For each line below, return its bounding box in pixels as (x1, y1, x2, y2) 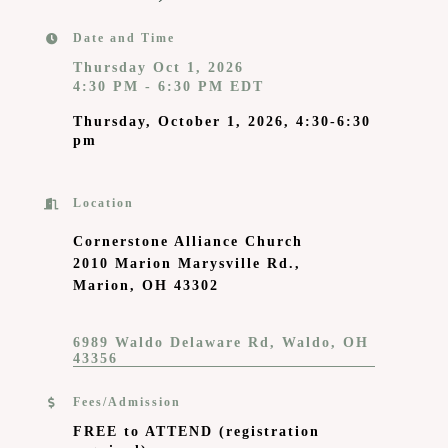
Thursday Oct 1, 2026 (72, 59, 244, 75)
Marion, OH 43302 (72, 277, 219, 293)
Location (72, 196, 134, 210)
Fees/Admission (72, 395, 181, 409)
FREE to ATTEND (72, 423, 219, 439)
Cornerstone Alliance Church (72, 233, 303, 249)
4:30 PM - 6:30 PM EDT (72, 78, 264, 94)
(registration (218, 423, 320, 439)
